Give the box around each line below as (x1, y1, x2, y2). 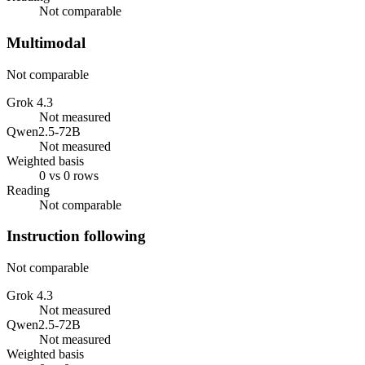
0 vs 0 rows (39, 168, 99, 182)
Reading (7, 182, 50, 197)
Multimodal (7, 33, 86, 51)
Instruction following (7, 227, 146, 245)
